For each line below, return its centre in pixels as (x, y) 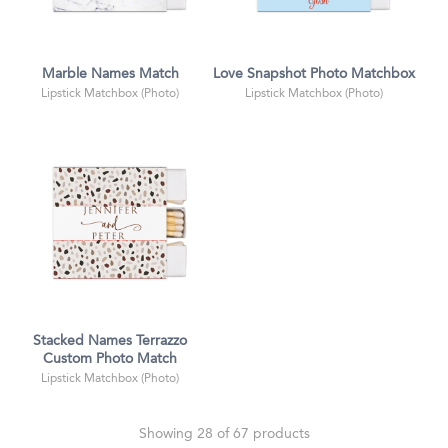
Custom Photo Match (110, 360)
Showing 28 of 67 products (224, 434)
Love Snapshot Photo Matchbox (314, 74)
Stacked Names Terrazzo (110, 342)
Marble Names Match (110, 74)
